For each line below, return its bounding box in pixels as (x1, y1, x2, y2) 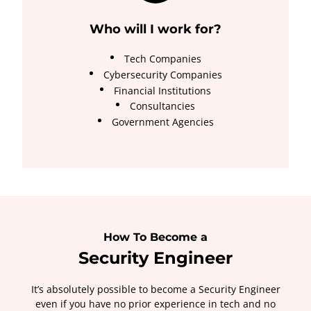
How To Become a (103, 230, 208, 244)
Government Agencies (111, 115, 214, 128)
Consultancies (130, 99, 195, 112)
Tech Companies (124, 51, 201, 65)
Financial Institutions (114, 83, 211, 97)
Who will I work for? (90, 22, 221, 37)
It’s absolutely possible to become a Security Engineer (31, 282, 280, 296)
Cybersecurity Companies (103, 67, 222, 81)
